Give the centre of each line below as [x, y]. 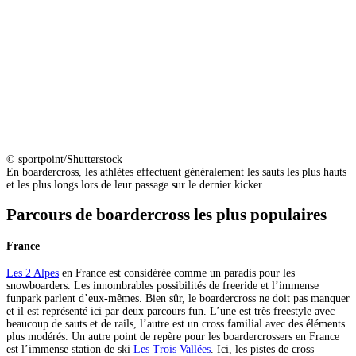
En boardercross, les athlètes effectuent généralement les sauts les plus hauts [176, 172]
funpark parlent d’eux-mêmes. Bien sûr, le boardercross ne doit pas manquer [178, 299]
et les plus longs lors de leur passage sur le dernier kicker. [135, 184]
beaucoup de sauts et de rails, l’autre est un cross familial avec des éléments [176, 324]
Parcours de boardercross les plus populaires [166, 214]
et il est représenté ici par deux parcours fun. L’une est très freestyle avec [170, 311]
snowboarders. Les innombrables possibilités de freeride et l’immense [163, 286]
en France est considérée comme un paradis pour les [177, 273]
